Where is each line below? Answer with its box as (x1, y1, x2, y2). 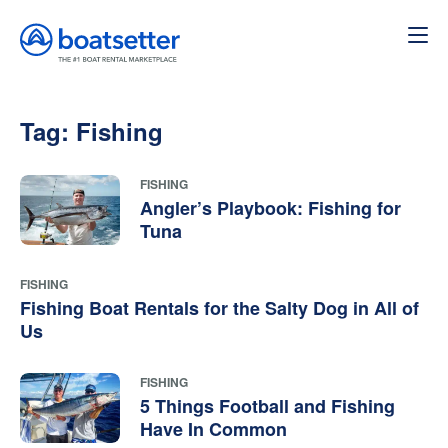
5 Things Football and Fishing (140, 392, 395, 419)
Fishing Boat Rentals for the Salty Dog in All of (20, 294, 419, 321)
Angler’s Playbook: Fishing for (140, 195, 401, 221)
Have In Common (140, 415, 287, 442)
